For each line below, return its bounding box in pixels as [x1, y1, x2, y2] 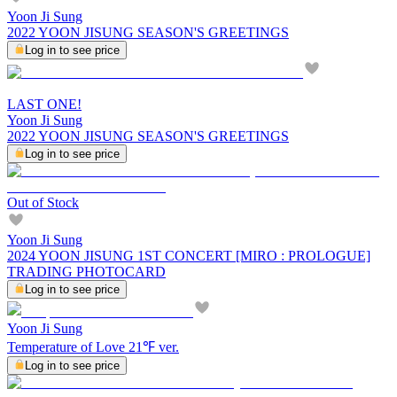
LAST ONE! [7, 96, 82, 112]
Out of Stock [7, 194, 79, 210]
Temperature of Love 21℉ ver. [7, 339, 179, 354]
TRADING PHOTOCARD [7, 263, 166, 279]
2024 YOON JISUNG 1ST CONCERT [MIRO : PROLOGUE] [7, 247, 370, 263]
